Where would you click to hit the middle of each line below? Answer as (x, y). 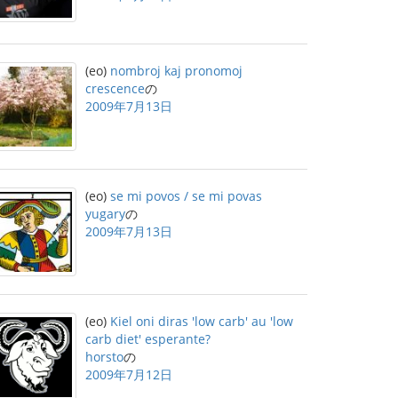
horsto (104, 357)
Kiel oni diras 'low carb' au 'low (202, 321)
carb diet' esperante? (148, 339)
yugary (105, 214)
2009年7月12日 (129, 374)
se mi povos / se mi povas (186, 196)
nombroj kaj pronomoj (176, 71)
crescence (115, 88)
